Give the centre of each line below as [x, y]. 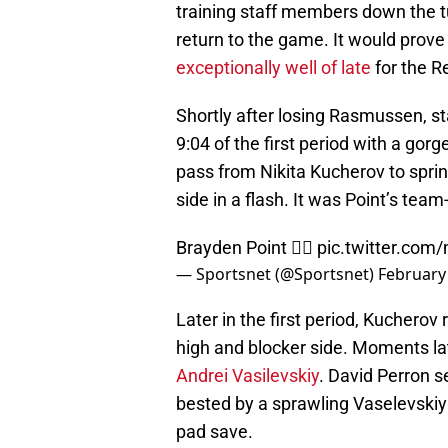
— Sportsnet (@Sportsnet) [277, 274]
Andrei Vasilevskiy [247, 376]
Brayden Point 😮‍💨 [246, 248]
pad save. [214, 432]
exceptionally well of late [273, 68]
